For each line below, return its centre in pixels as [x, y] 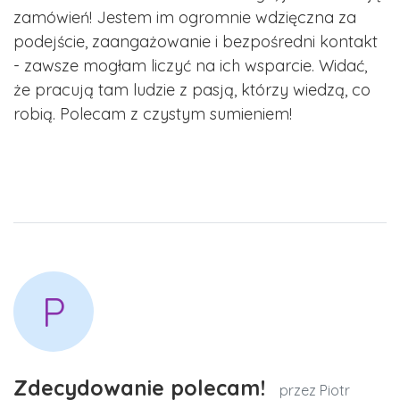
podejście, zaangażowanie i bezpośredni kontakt [196, 42]
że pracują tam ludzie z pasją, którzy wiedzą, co [192, 90]
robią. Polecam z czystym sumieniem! [153, 114]
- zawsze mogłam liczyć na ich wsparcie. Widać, [190, 66]
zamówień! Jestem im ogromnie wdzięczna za [185, 18]
